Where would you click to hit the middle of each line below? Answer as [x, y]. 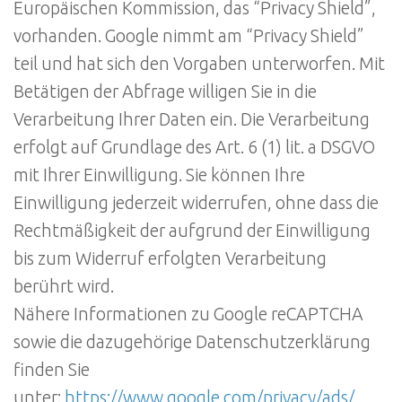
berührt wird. [64, 287]
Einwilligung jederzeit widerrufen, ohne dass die [196, 203]
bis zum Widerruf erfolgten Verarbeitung [170, 259]
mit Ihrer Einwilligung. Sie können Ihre [159, 175]
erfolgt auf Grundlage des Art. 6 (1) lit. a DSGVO [194, 148]
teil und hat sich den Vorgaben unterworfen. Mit [199, 64]
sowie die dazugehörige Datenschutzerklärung [192, 342]
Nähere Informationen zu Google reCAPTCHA [188, 315]
